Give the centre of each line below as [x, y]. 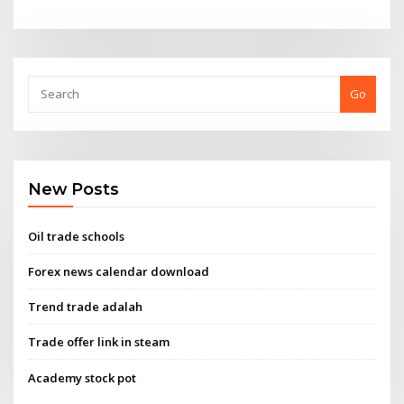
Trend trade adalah [86, 307]
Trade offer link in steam [99, 342]
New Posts [74, 189]
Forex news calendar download [119, 271]
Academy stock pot [83, 377]
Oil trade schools [77, 236]
